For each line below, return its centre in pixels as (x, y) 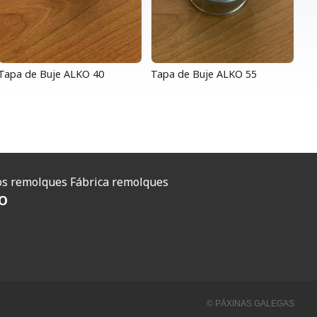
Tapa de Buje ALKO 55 (203, 74)
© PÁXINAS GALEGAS (250, 304)
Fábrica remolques (119, 182)
